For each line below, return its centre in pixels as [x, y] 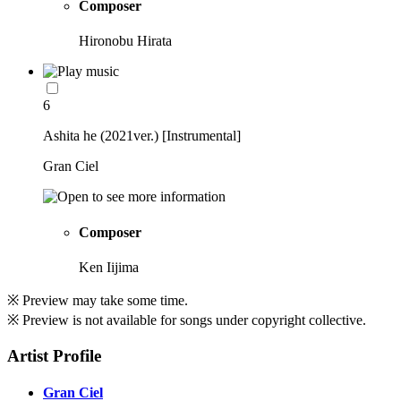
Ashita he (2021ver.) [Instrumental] [142, 136]
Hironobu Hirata [125, 41]
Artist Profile [54, 355]
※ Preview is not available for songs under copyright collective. [187, 320]
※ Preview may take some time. [98, 300]
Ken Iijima [109, 267]
